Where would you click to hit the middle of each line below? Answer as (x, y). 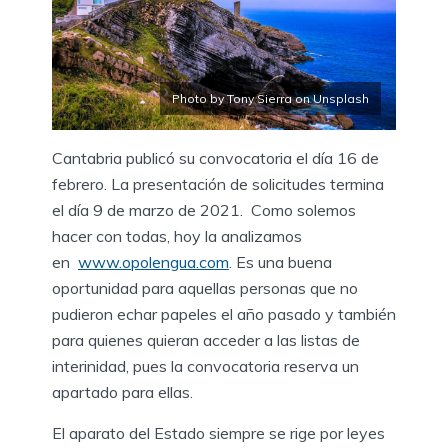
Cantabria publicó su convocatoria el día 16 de (215, 157)
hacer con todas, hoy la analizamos (177, 235)
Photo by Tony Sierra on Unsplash (270, 98)
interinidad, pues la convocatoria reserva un (205, 365)
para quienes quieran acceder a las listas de (206, 339)
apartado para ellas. (122, 391)
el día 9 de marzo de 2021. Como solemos (204, 209)
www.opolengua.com (153, 261)
